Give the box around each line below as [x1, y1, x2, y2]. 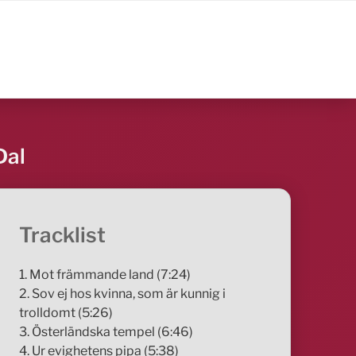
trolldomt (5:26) [19, 304, 114, 320]
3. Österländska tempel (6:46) [19, 323, 194, 339]
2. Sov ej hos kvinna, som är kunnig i [19, 285, 226, 301]
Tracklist [19, 222, 106, 248]
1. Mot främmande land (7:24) [19, 266, 192, 282]
